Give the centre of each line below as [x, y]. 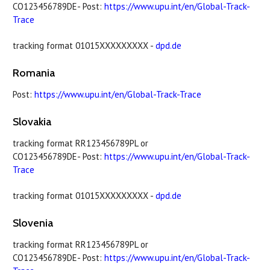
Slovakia [32, 121]
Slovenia [33, 223]
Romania [34, 73]
